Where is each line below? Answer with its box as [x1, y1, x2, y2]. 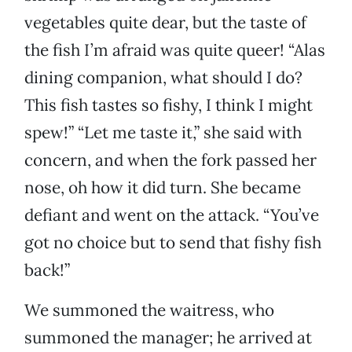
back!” [24, 259, 70, 281]
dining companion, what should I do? [24, 67, 302, 89]
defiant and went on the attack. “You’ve [24, 204, 319, 226]
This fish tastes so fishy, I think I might [24, 94, 313, 116]
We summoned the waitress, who [24, 299, 274, 321]
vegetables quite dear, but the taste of [24, 12, 306, 34]
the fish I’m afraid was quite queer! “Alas [24, 39, 325, 61]
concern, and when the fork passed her [24, 149, 317, 171]
